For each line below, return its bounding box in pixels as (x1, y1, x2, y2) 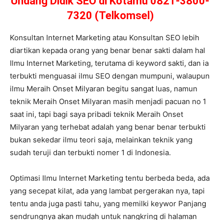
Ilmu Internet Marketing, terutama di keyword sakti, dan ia (10, 58, 209, 68)
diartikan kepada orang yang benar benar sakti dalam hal (10, 45, 205, 55)
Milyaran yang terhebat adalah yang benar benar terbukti (10, 122, 206, 132)
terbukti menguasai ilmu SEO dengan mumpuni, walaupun (10, 71, 210, 81)
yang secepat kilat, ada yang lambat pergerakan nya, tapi (10, 186, 205, 195)
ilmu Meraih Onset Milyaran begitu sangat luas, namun (10, 83, 197, 93)
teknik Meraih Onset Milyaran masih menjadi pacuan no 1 (10, 96, 206, 106)
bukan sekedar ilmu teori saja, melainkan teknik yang (10, 135, 192, 144)
